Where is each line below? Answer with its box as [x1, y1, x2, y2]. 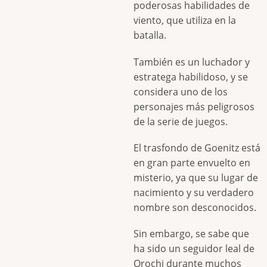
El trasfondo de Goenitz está [133, 141, 260, 154]
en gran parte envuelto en [133, 156, 250, 169]
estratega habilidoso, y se [133, 70, 248, 83]
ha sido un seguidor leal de [133, 241, 254, 255]
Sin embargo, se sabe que [133, 226, 249, 240]
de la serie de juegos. [133, 114, 228, 128]
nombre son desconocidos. [133, 200, 256, 214]
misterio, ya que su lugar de [133, 170, 258, 184]
